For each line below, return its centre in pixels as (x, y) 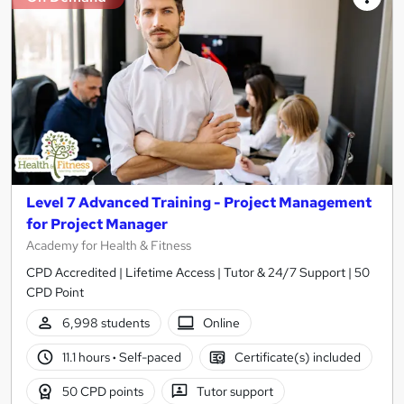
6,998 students (106, 322)
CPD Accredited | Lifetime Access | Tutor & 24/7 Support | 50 (198, 273)
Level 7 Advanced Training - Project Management (199, 203)
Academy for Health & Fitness (109, 246)
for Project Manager (97, 225)
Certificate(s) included (298, 357)
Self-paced (148, 357)
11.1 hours (87, 357)
